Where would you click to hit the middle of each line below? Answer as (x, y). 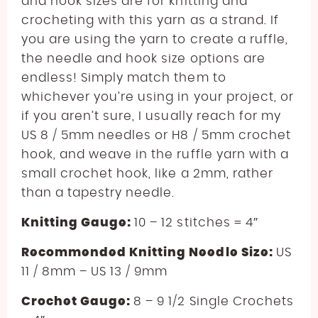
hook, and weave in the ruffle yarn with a (155, 154)
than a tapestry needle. (98, 192)
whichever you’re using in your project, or (158, 97)
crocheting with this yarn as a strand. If (150, 20)
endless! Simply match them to (124, 77)
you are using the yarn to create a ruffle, (155, 39)
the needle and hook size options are (143, 58)
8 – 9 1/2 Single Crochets (214, 301)
